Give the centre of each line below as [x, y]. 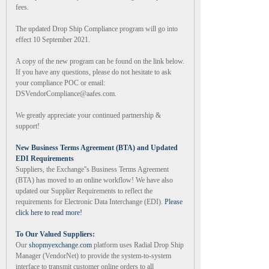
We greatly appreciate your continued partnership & [88, 115]
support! [28, 126]
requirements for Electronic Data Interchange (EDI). [90, 202]
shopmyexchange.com [60, 245]
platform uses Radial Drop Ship [138, 245]
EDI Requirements [45, 159]
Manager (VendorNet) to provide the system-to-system [93, 256]
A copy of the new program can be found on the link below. [100, 61]
